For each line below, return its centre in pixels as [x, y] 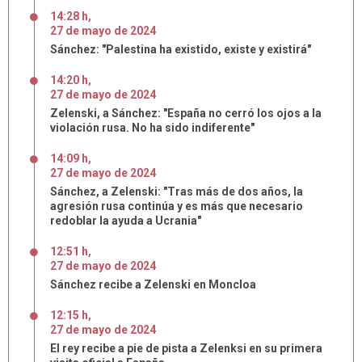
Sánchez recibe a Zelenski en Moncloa [153, 284]
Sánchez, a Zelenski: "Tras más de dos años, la [177, 192]
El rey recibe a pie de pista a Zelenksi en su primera [186, 348]
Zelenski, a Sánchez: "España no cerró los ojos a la [186, 113]
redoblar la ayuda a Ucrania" [126, 221]
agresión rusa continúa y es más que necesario [177, 206]
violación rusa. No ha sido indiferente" [152, 128]
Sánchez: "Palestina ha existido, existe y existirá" [181, 49]
